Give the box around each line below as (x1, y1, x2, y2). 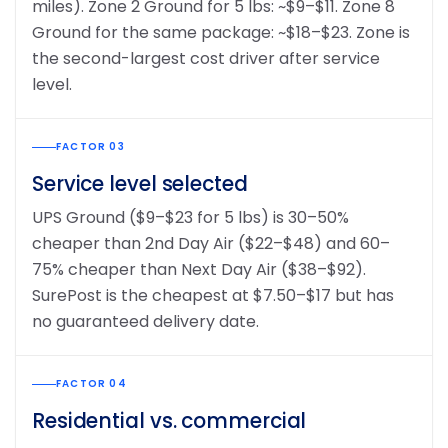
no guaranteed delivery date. (32, 310, 259, 333)
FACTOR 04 (56, 376, 127, 391)
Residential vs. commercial (32, 407, 307, 435)
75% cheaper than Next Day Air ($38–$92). (32, 258, 366, 281)
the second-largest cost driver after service (32, 47, 380, 70)
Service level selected (32, 170, 248, 198)
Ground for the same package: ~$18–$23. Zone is (32, 21, 410, 44)
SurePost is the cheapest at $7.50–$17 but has (32, 284, 394, 307)
